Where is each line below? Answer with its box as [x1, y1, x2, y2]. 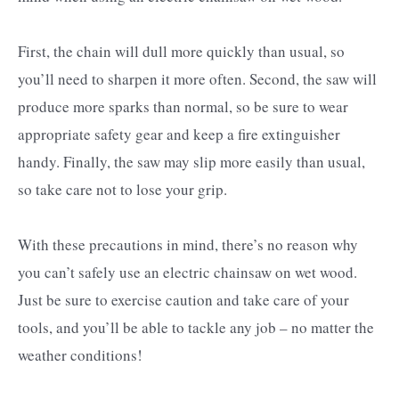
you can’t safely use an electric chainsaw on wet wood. [18, 261, 357, 282]
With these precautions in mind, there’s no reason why [18, 233, 358, 255]
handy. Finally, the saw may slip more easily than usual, [18, 151, 365, 172]
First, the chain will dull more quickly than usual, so [18, 40, 345, 61]
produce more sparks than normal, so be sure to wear [18, 95, 348, 117]
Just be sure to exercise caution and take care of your [18, 289, 349, 310]
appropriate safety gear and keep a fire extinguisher [18, 123, 340, 144]
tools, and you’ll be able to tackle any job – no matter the [18, 316, 374, 338]
